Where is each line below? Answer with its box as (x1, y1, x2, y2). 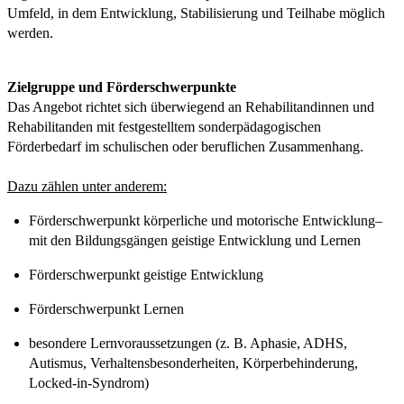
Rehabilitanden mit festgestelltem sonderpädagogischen (7, 118, 321, 134)
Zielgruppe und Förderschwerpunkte (7, 78, 236, 95)
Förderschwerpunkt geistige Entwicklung (29, 266, 263, 282)
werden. (7, 24, 53, 41)
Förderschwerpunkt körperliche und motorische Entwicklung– (29, 212, 382, 228)
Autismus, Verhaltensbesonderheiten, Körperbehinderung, (29, 354, 358, 371)
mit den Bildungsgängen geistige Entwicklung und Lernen (29, 232, 361, 248)
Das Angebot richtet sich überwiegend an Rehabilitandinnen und (7, 98, 374, 115)
